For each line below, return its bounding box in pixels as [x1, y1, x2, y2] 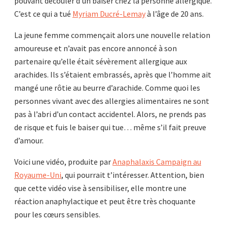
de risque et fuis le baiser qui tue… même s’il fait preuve [14, 122, 206, 132]
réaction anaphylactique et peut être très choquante [14, 196, 196, 206]
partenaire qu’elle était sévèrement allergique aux [14, 56, 187, 66]
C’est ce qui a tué [14, 9, 72, 19]
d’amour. [14, 135, 44, 145]
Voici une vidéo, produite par [14, 157, 112, 167]
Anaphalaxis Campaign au [112, 157, 201, 167]
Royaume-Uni [14, 170, 61, 180]
